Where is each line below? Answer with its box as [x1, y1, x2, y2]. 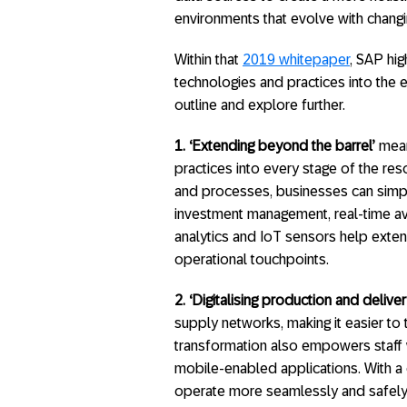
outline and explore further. [174, 97, 345, 113]
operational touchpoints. [174, 252, 329, 267]
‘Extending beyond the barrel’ [189, 138, 375, 154]
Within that [174, 52, 243, 67]
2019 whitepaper [243, 52, 350, 67]
